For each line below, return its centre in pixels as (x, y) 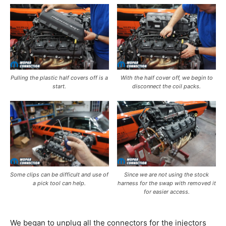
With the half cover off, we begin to (166, 77)
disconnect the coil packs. (167, 86)
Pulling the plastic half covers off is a (60, 77)
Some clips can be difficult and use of (60, 174)
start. (60, 86)
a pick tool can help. (60, 183)
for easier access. (166, 191)
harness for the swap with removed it (166, 183)
